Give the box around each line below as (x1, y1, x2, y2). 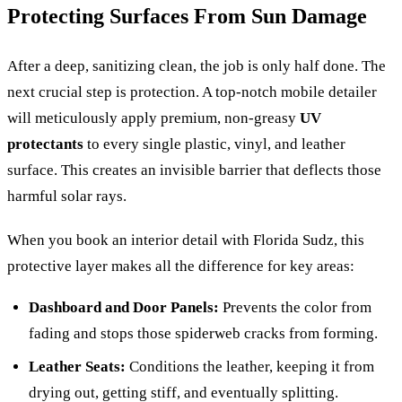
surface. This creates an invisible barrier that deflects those (7, 161, 381, 179)
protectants (7, 135, 83, 153)
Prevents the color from (219, 298, 371, 316)
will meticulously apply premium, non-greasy (7, 109, 300, 127)
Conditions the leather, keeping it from (126, 357, 374, 375)
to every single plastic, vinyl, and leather (83, 135, 345, 153)
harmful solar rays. (7, 187, 127, 205)
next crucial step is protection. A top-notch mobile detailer (7, 83, 377, 100)
